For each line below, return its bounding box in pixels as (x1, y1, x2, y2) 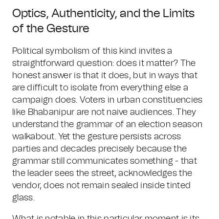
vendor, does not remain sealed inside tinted (12, 181, 191, 190)
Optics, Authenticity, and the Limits (12, 8, 195, 20)
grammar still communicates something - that (12, 157, 197, 166)
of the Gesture (12, 23, 89, 35)
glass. (12, 194, 35, 202)
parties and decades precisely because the (12, 145, 187, 153)
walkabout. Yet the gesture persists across (12, 132, 181, 141)
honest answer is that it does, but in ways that (12, 71, 198, 80)
